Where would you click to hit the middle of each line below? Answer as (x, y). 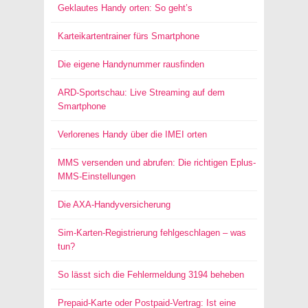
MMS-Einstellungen (97, 176)
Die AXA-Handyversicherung (114, 205)
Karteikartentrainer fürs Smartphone (129, 36)
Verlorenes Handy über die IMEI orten (132, 134)
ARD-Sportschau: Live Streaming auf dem (141, 92)
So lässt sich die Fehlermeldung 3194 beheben (151, 275)
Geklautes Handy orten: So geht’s (125, 8)
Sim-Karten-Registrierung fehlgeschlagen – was (152, 233)
